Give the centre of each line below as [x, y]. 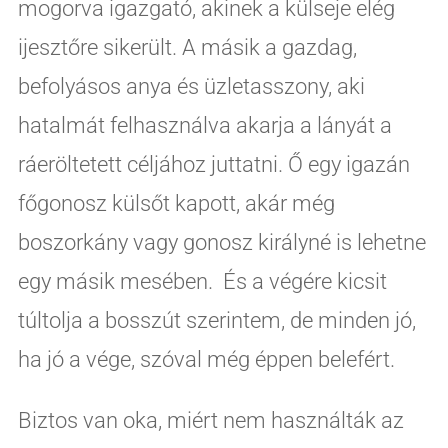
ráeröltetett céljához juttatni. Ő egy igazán [213, 164]
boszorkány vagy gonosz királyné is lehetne [221, 242]
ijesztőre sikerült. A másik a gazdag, [187, 47]
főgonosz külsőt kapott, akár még [176, 203]
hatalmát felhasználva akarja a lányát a [204, 125]
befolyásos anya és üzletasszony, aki [191, 86]
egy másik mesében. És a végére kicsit [202, 281]
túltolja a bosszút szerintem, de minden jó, [216, 320]
